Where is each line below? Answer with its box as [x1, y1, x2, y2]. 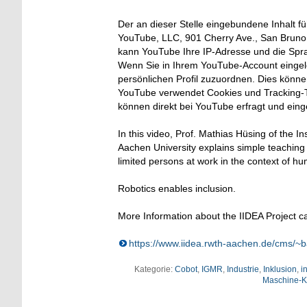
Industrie [226, 265, 259, 275]
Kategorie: [134, 265, 175, 275]
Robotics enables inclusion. [118, 183, 236, 195]
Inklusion [262, 265, 297, 275]
